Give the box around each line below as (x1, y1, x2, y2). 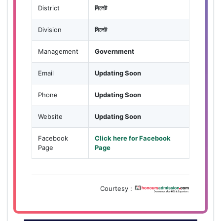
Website (38, 112, 63, 120)
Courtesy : (100, 184, 134, 192)
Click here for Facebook (95, 134, 171, 142)
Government (95, 47, 134, 55)
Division (38, 25, 62, 34)
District (38, 3, 60, 12)
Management (38, 47, 78, 55)
